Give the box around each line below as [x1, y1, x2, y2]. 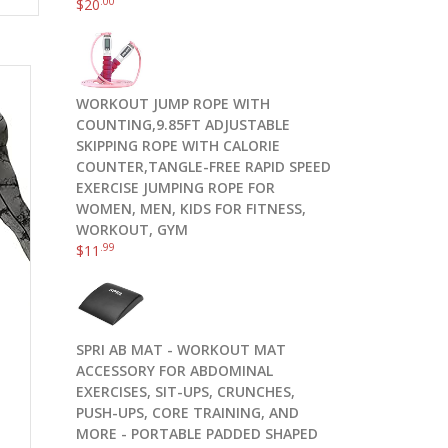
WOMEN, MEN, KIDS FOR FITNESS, [76, 199, 306, 218]
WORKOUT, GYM [76, 220, 188, 239]
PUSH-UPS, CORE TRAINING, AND [76, 403, 299, 422]
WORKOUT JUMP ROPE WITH [76, 94, 270, 113]
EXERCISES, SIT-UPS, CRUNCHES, [76, 382, 295, 401]
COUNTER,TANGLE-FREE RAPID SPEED [76, 157, 331, 176]
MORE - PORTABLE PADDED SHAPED [76, 424, 318, 443]
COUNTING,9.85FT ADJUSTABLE [76, 115, 290, 134]
